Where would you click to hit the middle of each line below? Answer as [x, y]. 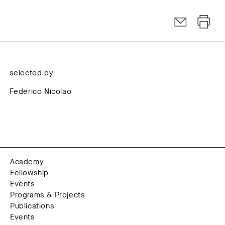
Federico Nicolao [40, 91]
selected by [31, 73]
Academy [27, 162]
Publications [32, 206]
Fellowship [29, 173]
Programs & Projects [48, 195]
